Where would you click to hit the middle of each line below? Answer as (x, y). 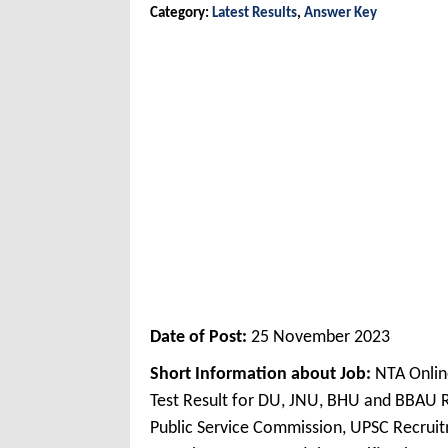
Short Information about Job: (260, 375)
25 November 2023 (320, 338)
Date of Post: (200, 338)
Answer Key (340, 14)
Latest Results (254, 14)
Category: (181, 14)
